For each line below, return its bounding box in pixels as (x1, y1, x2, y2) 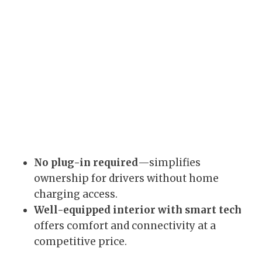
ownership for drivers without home (34, 172, 219, 185)
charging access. (34, 188, 118, 201)
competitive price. (34, 235, 127, 249)
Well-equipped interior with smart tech (34, 204, 242, 217)
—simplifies (138, 156, 201, 170)
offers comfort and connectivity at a (34, 219, 216, 233)
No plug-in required (34, 156, 138, 170)
